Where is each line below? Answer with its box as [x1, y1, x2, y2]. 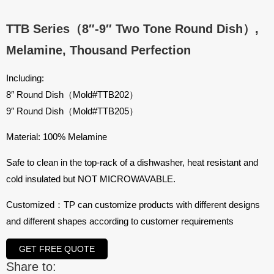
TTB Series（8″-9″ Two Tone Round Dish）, [6, 21, 259, 35]
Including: [6, 72, 44, 83]
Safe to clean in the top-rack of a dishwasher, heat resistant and [6, 157, 258, 168]
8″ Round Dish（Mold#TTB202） [6, 89, 138, 100]
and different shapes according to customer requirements [6, 215, 234, 226]
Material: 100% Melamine [6, 131, 107, 142]
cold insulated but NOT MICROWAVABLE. [6, 173, 176, 184]
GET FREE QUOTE [19, 243, 95, 254]
